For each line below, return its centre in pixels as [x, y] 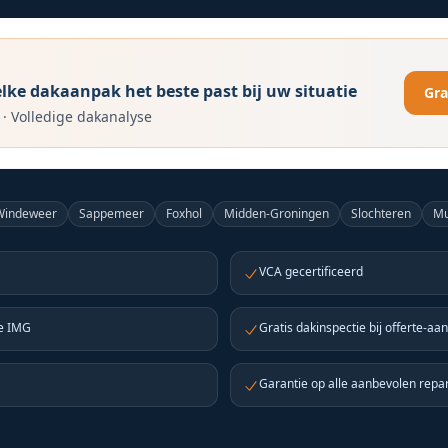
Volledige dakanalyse [81, 116]
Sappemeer [112, 213]
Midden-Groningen [277, 213]
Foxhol [184, 213]
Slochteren [381, 213]
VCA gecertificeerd [311, 271]
